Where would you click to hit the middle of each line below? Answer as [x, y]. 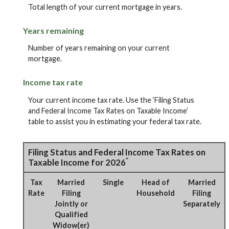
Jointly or [71, 203]
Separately [202, 203]
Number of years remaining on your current [99, 48]
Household [156, 193]
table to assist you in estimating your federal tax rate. [115, 121]
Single [113, 182]
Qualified [71, 214]
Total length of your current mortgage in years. [105, 7]
